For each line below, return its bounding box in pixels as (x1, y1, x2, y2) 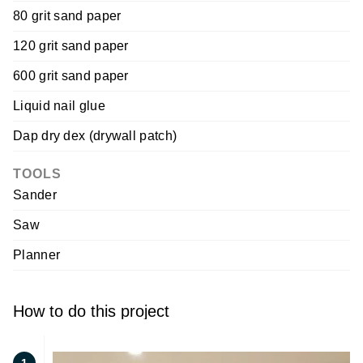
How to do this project (13, 301, 169, 320)
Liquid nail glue (13, 98, 105, 113)
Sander (13, 187, 57, 202)
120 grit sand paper (13, 38, 129, 53)
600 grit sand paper (13, 68, 129, 83)
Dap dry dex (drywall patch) (13, 128, 177, 143)
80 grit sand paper (13, 8, 122, 23)
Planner (13, 247, 61, 262)
